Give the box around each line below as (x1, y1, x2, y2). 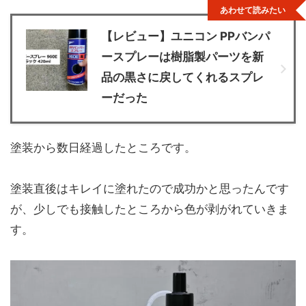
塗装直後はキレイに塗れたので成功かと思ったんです (10, 182, 289, 196)
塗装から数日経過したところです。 (10, 141, 196, 155)
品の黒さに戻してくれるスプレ (101, 70, 264, 85)
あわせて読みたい (220, 5, 286, 16)
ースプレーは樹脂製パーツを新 (101, 50, 264, 64)
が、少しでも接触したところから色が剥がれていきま (10, 202, 289, 217)
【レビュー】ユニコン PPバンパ (101, 29, 270, 44)
